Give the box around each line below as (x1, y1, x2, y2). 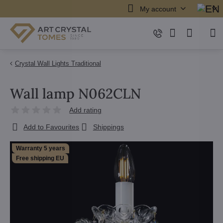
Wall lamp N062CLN (10, 85, 141, 103)
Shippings (93, 123, 124, 131)
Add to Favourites (23, 123, 80, 131)
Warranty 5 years (16, 145, 65, 152)
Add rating (69, 106, 102, 114)
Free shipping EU (16, 155, 64, 162)
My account (139, 4, 176, 13)
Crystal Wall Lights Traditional (15, 60, 101, 67)
